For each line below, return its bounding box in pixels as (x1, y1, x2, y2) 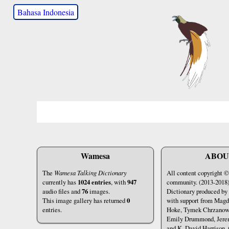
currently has (42, 177, 78, 187)
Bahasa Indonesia (17, 7, 74, 17)
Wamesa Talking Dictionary (54, 168, 127, 177)
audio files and (42, 186, 82, 196)
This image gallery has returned (42, 195, 127, 205)
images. (88, 186, 110, 196)
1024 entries (78, 177, 111, 187)
